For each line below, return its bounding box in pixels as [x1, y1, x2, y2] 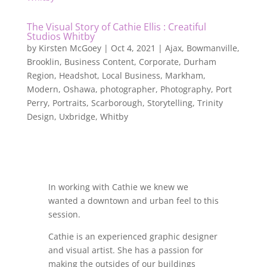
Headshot [58, 70, 97, 81]
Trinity [197, 97, 223, 108]
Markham [164, 70, 203, 81]
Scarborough [91, 97, 142, 108]
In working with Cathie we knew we [48, 181, 188, 193]
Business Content [64, 56, 134, 67]
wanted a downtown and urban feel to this [48, 195, 219, 206]
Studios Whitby [26, 30, 95, 43]
